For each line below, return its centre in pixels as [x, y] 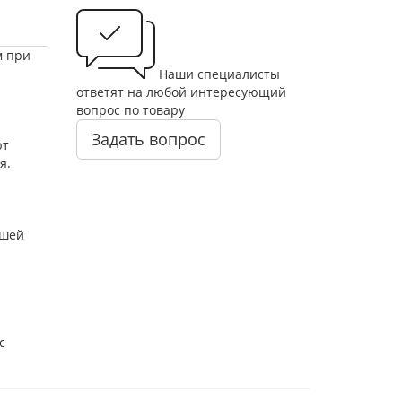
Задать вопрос [148, 139]
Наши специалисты [219, 74]
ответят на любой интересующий [181, 92]
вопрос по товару [130, 110]
